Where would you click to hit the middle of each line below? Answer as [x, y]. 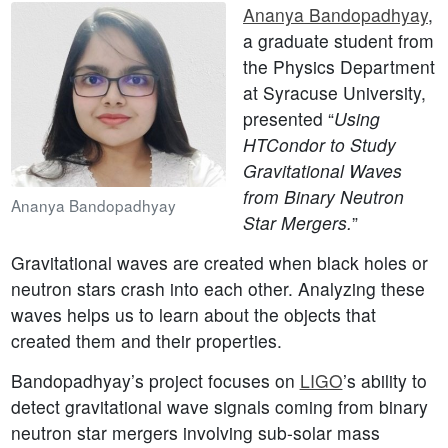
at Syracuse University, [334, 93]
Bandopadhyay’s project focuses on [155, 381]
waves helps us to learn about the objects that [193, 315]
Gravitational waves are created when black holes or [219, 263]
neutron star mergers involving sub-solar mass [195, 433]
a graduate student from [338, 41]
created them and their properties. [146, 341]
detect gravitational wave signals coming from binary [219, 407]
